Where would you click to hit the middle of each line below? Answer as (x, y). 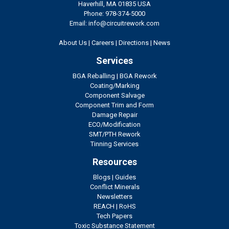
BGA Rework (138, 76)
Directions (134, 43)
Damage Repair (114, 115)
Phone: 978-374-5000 (114, 14)
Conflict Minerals (114, 187)
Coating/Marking (114, 86)
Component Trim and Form (114, 105)
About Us (73, 43)
